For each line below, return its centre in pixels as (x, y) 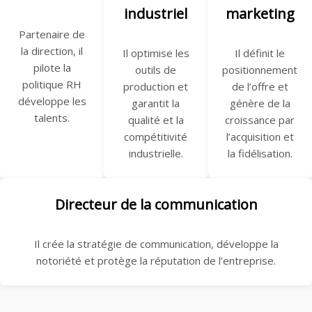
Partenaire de (52, 34)
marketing (260, 14)
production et (156, 87)
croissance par (260, 120)
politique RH (52, 85)
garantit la (156, 103)
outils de (156, 70)
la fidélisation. (260, 154)
